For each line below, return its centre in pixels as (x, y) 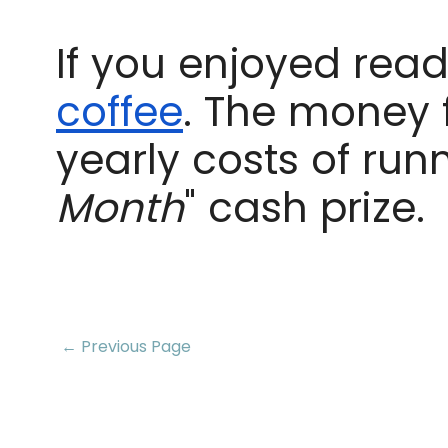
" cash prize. (304, 208)
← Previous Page (126, 346)
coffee (119, 112)
